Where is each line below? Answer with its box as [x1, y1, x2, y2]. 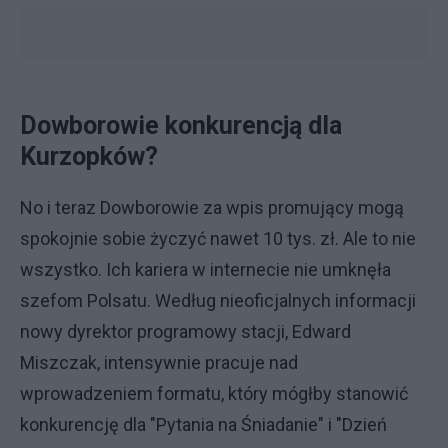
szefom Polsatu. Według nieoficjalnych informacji [20, 290, 416, 311]
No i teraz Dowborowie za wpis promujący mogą [20, 197, 404, 218]
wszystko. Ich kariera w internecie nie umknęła [20, 259, 391, 280]
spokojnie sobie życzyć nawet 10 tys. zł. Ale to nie [20, 228, 416, 249]
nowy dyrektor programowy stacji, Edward [20, 321, 351, 342]
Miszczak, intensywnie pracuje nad [20, 352, 298, 373]
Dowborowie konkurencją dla [20, 111, 342, 140]
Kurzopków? [20, 142, 158, 171]
